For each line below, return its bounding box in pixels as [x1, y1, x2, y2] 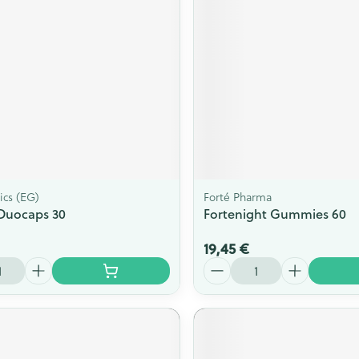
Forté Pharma [203, 188, 272, 205]
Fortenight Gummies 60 [203, 204, 346, 223]
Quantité [202, 254, 256, 273]
